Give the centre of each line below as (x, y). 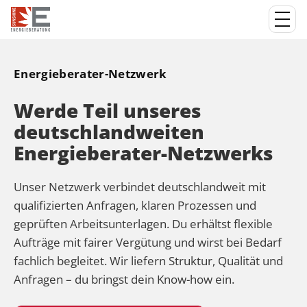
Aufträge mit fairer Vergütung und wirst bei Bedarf (148, 242)
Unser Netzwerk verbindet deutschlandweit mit (140, 187)
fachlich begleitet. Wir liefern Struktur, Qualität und (148, 261)
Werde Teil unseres (107, 110)
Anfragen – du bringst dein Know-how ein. (124, 279)
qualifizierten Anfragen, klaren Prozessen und (135, 205)
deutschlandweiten (109, 132)
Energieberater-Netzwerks (143, 153)
